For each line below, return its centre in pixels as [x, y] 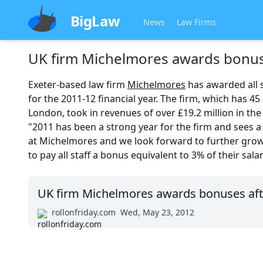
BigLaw [95, 21]
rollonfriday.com [84, 212]
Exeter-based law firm [78, 85]
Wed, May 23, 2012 [157, 212]
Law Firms [197, 22]
